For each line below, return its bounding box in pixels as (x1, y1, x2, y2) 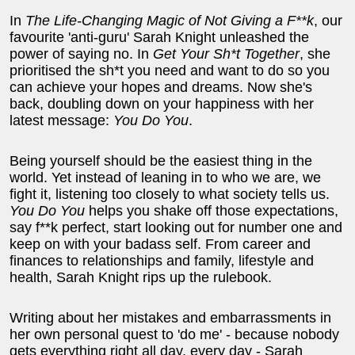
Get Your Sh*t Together (153, 45, 300, 62)
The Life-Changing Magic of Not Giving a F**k (25, 12, 314, 29)
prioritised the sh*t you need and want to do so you (10, 62, 330, 78)
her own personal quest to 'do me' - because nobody (10, 326, 339, 342)
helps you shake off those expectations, (85, 202, 338, 219)
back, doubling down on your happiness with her (10, 95, 314, 112)
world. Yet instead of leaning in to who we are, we (10, 169, 321, 185)
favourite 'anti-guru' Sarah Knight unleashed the (10, 29, 309, 45)
